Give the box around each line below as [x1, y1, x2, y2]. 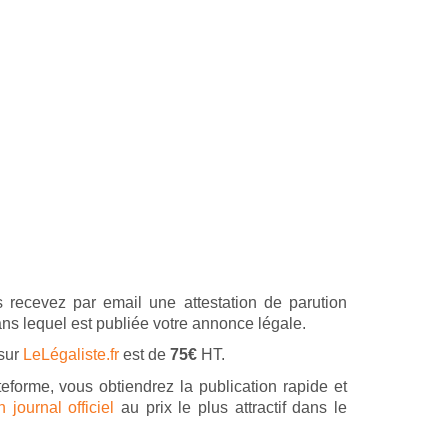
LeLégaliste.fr [23, 345, 119, 363]
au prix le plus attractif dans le [114, 398, 348, 416]
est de [119, 345, 170, 363]
